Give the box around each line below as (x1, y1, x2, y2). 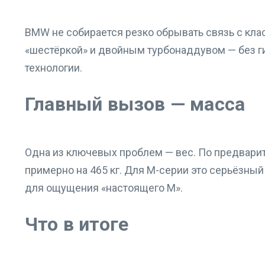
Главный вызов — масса (25, 93, 245, 115)
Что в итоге (25, 213, 129, 235)
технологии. (25, 62, 82, 74)
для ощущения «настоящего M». (25, 182, 183, 194)
